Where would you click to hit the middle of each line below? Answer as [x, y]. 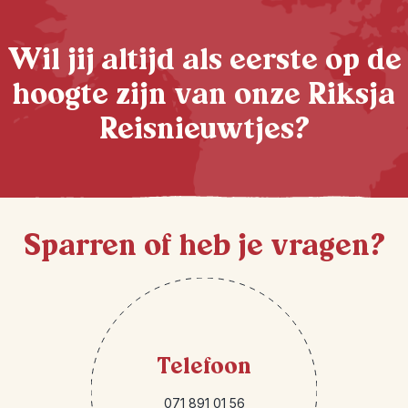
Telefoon [204, 367]
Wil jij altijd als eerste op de [204, 60]
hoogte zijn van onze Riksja [204, 95]
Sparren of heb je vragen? [204, 246]
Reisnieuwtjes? [204, 129]
